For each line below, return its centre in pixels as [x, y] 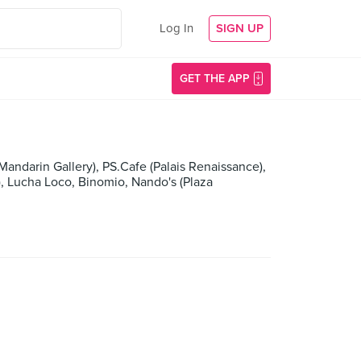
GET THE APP [215, 79]
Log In [176, 28]
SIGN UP [240, 28]
